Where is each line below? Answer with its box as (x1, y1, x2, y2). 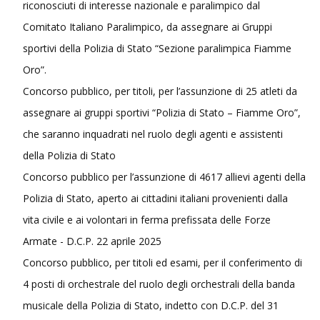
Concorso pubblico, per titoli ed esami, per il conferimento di (23, 255, 302, 269)
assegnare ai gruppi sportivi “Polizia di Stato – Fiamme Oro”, (23, 105, 301, 119)
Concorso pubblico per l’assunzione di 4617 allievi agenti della (23, 169, 306, 184)
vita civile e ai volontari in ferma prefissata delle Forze (23, 212, 271, 226)
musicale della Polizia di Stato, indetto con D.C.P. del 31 (23, 298, 279, 312)
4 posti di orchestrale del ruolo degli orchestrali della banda (23, 276, 295, 291)
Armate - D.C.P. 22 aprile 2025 (23, 234, 161, 248)
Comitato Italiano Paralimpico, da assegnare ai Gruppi (23, 19, 272, 34)
